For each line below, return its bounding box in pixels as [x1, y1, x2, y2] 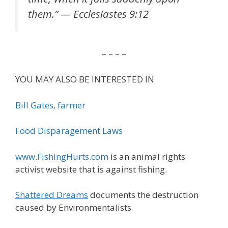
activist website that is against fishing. [15, 163, 167, 175]
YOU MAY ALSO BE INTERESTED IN [15, 73, 154, 85]
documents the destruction [88, 189, 198, 201]
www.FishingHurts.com [15, 150, 108, 162]
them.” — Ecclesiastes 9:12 [28, 7, 149, 21]
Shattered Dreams [15, 189, 88, 201]
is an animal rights [108, 150, 185, 162]
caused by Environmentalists [15, 202, 131, 214]
